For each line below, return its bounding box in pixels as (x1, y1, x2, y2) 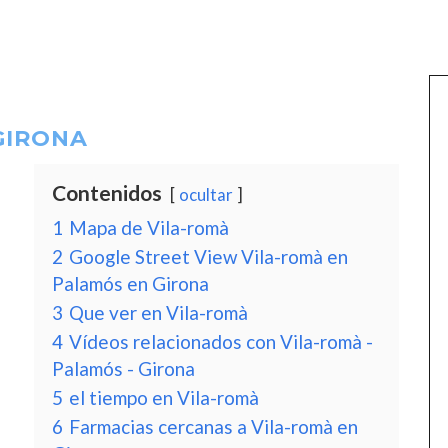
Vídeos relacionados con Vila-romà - (69, 330, 373, 353)
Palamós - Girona (52, 357, 195, 380)
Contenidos (52, 180, 162, 205)
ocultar (179, 184, 233, 205)
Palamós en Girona (52, 272, 209, 295)
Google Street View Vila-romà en (69, 245, 348, 268)
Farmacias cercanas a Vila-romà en (69, 415, 358, 438)
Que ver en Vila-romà (69, 301, 248, 324)
